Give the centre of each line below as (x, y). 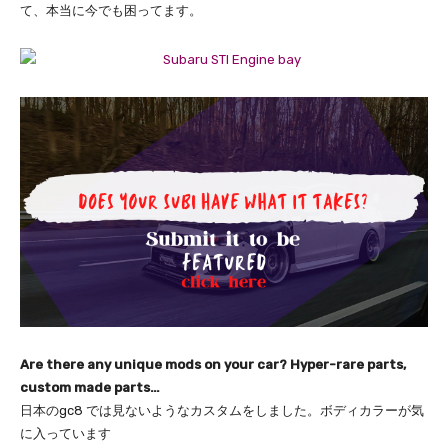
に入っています (65, 433)
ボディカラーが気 (372, 410)
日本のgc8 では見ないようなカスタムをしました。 (170, 410)
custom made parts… (90, 387)
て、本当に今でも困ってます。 (111, 11)
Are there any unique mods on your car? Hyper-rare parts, (213, 364)
